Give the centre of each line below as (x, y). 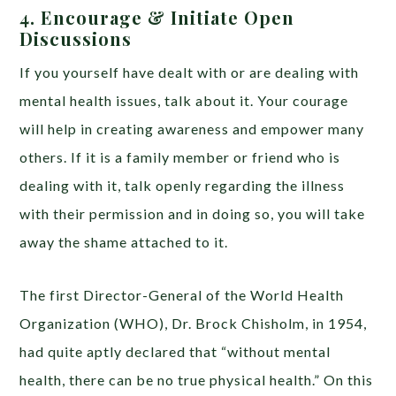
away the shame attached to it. (124, 242)
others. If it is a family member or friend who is (180, 157)
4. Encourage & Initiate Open (157, 18)
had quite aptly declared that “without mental (175, 352)
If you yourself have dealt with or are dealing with (190, 72)
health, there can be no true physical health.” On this (197, 380)
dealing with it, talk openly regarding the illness (183, 186)
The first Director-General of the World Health (182, 295)
